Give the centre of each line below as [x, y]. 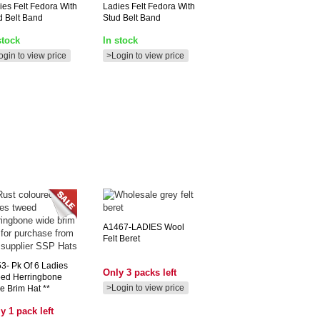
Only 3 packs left [140, 272]
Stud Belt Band [132, 18]
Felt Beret [121, 239]
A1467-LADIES [132, 227]
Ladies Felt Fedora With [149, 6]
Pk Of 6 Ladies [39, 266]
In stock [120, 40]
